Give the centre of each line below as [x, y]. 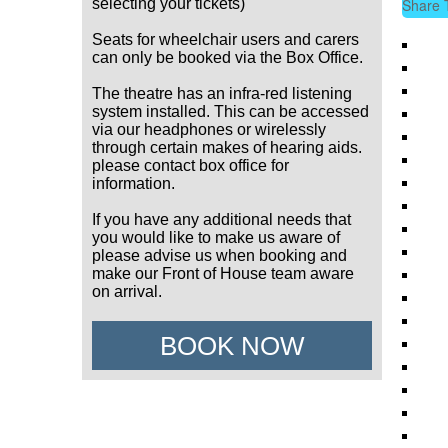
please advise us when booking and [219, 255]
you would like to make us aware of [216, 237]
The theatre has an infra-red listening [222, 93]
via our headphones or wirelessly [209, 129]
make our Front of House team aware [223, 273]
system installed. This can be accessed [230, 111]
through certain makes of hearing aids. [227, 147]
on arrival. [127, 291]
